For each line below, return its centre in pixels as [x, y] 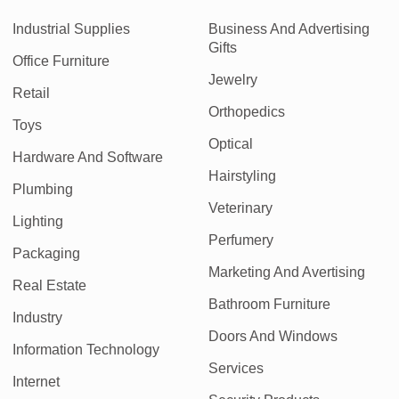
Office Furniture [61, 61]
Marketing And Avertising [286, 272]
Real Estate [50, 285]
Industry [38, 318]
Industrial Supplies [72, 29]
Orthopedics [246, 112]
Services [236, 368]
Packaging [47, 253]
